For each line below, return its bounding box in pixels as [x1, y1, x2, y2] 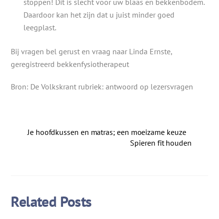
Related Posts [11, 191, 92, 211]
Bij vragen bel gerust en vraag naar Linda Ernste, [11, 46, 173, 56]
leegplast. [23, 22, 56, 33]
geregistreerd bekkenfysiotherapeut [11, 59, 130, 69]
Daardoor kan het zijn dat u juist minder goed [23, 10, 175, 20]
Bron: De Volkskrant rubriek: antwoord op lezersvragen [11, 82, 194, 92]
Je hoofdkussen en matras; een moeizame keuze [27, 127, 186, 137]
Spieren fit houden [130, 138, 192, 148]
